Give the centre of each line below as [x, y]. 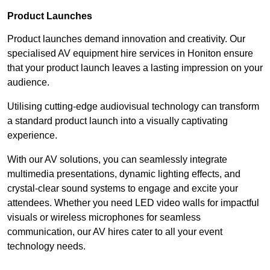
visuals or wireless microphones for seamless [104, 218]
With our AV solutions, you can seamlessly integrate [117, 160]
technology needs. [46, 246]
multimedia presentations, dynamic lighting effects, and [124, 174]
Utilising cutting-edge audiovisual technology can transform [133, 107]
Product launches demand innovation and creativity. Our [126, 39]
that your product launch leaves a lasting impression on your [135, 68]
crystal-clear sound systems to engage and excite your [123, 189]
